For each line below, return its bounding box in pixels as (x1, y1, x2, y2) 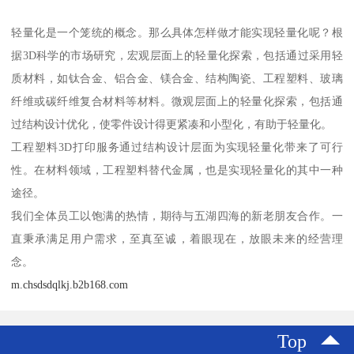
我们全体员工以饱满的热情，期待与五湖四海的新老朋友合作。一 (11, 209, 343, 222)
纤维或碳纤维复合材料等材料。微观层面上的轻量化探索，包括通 (11, 94, 343, 107)
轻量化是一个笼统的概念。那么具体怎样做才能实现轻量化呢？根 (11, 25, 343, 39)
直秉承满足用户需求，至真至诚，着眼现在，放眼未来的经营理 (11, 232, 343, 245)
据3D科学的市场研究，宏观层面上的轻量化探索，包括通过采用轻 (11, 48, 343, 62)
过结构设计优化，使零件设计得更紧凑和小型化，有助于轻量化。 (11, 117, 333, 130)
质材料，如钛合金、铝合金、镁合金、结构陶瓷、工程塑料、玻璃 (11, 71, 343, 85)
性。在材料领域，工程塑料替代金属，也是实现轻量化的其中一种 (11, 163, 343, 176)
